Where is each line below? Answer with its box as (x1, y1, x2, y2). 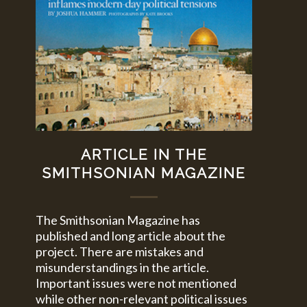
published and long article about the (36, 228, 226, 243)
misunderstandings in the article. (36, 259, 210, 275)
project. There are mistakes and (36, 243, 204, 259)
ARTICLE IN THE (80, 145, 208, 163)
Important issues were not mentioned (36, 275, 237, 291)
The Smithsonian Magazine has (36, 212, 201, 228)
